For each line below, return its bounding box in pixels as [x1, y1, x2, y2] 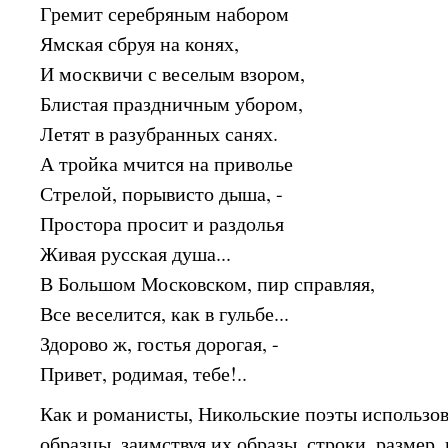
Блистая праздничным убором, [40, 90, 304, 117]
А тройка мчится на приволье [40, 150, 294, 177]
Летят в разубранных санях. [40, 120, 279, 147]
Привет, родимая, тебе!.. [40, 360, 248, 387]
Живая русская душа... [40, 240, 232, 267]
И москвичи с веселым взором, [40, 60, 306, 87]
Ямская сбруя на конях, [40, 30, 240, 57]
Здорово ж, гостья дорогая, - [40, 330, 280, 357]
